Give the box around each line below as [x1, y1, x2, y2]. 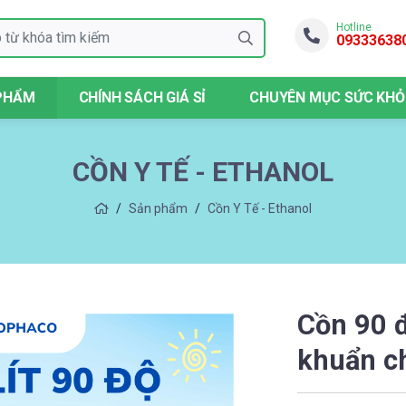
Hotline [336, 21, 372, 34]
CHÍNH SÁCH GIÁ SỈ [78, 88, 207, 106]
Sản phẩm [129, 200, 188, 216]
